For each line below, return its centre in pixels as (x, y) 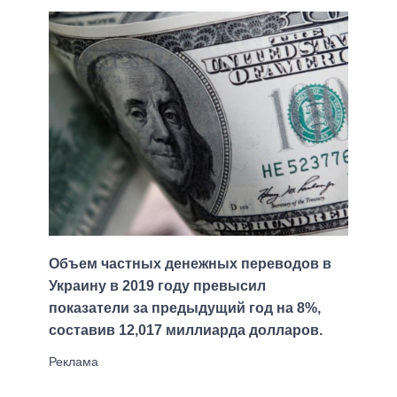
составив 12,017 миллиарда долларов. (186, 331)
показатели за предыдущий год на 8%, (185, 308)
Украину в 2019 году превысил (157, 286)
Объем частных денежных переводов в (190, 264)
